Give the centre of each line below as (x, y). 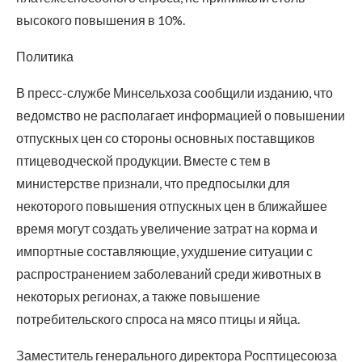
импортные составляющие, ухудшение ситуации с (164, 251)
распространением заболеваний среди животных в (169, 274)
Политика (45, 57)
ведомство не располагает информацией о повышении (181, 116)
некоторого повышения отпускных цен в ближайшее (172, 206)
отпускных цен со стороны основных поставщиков (166, 138)
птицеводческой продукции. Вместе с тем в (143, 161)
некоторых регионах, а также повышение (138, 297)
